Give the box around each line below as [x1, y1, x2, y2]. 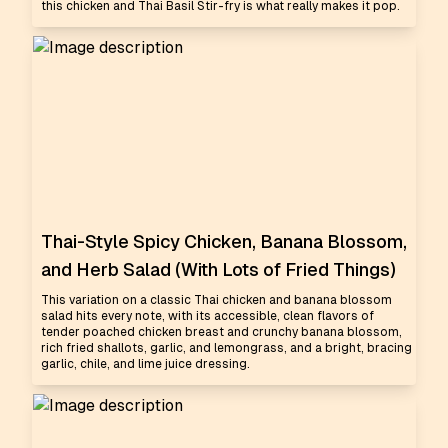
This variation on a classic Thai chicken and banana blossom [41, 293, 392, 307]
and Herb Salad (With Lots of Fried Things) [41, 259, 396, 280]
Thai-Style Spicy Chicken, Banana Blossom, [41, 231, 407, 252]
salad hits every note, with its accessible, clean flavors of [41, 309, 374, 323]
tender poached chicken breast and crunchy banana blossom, [41, 325, 402, 339]
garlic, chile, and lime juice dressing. [41, 357, 250, 371]
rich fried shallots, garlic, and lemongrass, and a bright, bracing [41, 341, 412, 355]
